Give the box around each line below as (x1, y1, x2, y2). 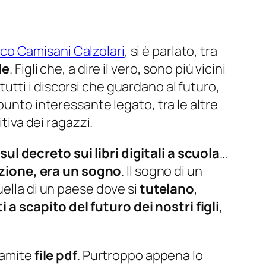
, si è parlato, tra (124, 42, 217, 61)
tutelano (139, 180, 195, 198)
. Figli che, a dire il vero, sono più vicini (9, 60, 226, 78)
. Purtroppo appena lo (77, 246, 203, 265)
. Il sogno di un (121, 162, 202, 180)
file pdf (34, 246, 77, 265)
